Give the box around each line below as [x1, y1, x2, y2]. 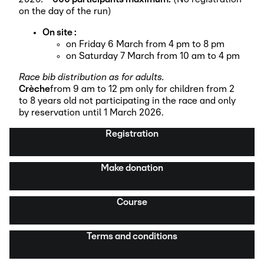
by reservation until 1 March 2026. [19, 107, 163, 117]
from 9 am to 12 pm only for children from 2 [50, 84, 235, 94]
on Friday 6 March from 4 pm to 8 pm [66, 39, 225, 49]
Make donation [101, 163, 163, 173]
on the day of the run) [19, 6, 111, 16]
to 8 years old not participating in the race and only [19, 95, 236, 105]
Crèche [19, 84, 50, 94]
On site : [42, 27, 77, 37]
